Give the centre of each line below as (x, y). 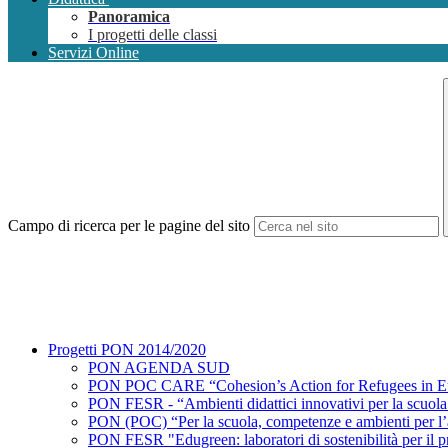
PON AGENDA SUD (159, 368)
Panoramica (129, 17)
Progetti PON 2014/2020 (127, 350)
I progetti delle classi (152, 35)
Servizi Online (93, 53)
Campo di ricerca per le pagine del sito (129, 226)
